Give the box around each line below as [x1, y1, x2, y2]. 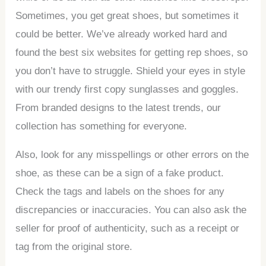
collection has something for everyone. [15, 120, 188, 132]
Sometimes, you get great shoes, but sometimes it [15, 9, 239, 21]
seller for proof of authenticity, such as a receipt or [15, 222, 240, 234]
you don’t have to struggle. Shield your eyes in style [15, 65, 246, 77]
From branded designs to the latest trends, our [15, 102, 221, 113]
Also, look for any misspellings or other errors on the [15, 148, 249, 160]
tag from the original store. [15, 240, 133, 252]
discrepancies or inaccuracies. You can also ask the [15, 204, 247, 216]
